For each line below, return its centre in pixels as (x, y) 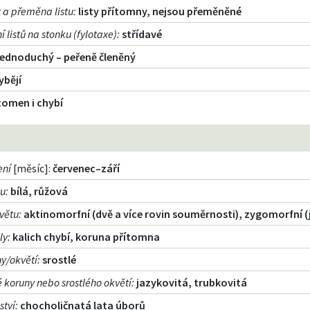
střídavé (142, 34)
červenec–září (86, 168)
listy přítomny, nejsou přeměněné (160, 11)
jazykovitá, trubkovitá (192, 283)
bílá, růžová (39, 191)
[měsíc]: (31, 168)
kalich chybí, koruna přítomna (86, 237)
